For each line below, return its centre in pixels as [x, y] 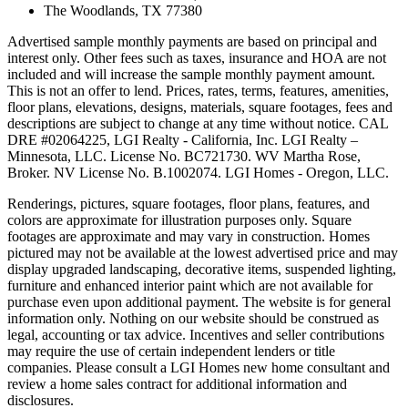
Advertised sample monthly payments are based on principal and [192, 42]
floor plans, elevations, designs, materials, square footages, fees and [200, 107]
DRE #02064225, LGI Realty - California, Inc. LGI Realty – [183, 140]
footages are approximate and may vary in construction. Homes [189, 237]
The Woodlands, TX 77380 [123, 11]
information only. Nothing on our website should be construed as [193, 319]
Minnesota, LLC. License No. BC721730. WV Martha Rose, [184, 157]
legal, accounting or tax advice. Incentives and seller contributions [196, 335]
